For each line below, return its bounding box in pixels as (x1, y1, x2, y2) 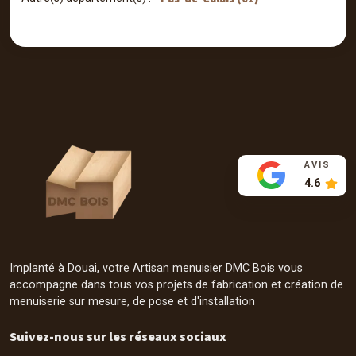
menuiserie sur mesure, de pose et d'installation (10, 294, 255, 308)
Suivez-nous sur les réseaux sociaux (10, 327, 226, 345)
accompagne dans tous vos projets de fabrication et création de (10, 277, 343, 292)
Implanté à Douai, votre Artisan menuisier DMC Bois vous (10, 261, 303, 275)
